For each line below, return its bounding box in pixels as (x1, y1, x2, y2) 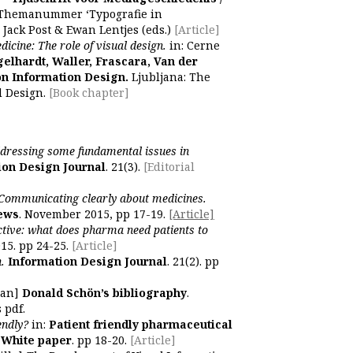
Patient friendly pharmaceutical (49, 317, 232, 332)
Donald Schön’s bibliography (22, 285, 187, 300)
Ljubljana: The (128, 69, 210, 84)
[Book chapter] (49, 85, 129, 100)
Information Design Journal (5, 254, 167, 269)
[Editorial (143, 159, 195, 174)
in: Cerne (166, 38, 220, 53)
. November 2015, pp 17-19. (19, 206, 169, 221)
